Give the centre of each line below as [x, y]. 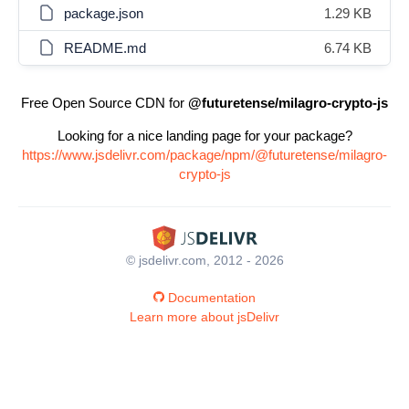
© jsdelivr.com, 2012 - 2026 [204, 260]
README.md [105, 48]
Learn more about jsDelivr [204, 316]
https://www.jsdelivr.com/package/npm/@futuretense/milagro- [204, 155]
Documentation [212, 297]
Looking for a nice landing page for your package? [204, 136]
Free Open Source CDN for [105, 103]
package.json [104, 13]
